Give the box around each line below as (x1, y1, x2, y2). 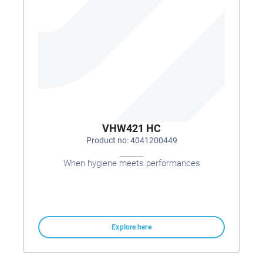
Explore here (112, 222, 151, 231)
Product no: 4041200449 (86, 135, 177, 145)
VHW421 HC (102, 122, 161, 134)
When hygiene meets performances (63, 157, 200, 168)
